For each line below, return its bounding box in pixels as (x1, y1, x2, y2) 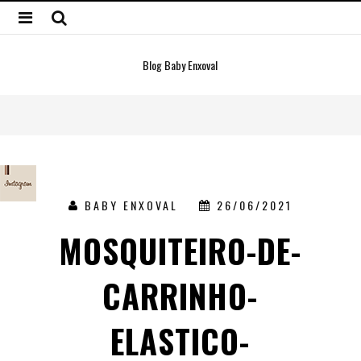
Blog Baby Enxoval (143, 56, 218, 73)
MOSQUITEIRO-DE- (59, 226, 302, 275)
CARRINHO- (102, 272, 259, 320)
